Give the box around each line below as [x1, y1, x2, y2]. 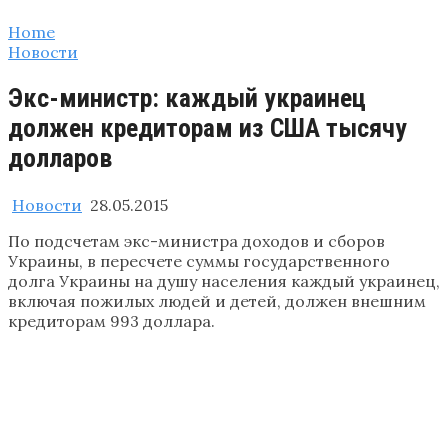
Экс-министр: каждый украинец [8, 83, 366, 114]
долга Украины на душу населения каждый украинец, [8, 270, 440, 291]
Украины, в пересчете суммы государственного [8, 250, 390, 271]
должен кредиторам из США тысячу [8, 113, 407, 144]
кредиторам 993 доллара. [8, 310, 215, 331]
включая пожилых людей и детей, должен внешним [8, 290, 426, 311]
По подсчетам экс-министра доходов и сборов [8, 230, 385, 251]
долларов [8, 143, 112, 174]
